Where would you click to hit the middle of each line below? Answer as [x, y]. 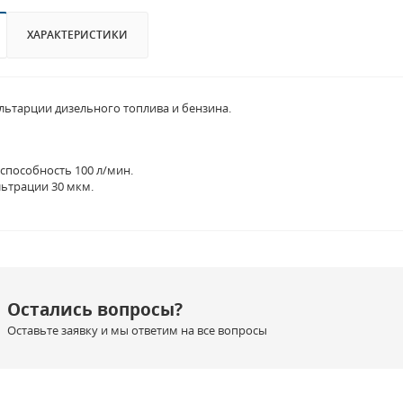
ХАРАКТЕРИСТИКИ [77, 35]
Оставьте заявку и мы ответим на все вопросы [137, 330]
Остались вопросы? [95, 309]
